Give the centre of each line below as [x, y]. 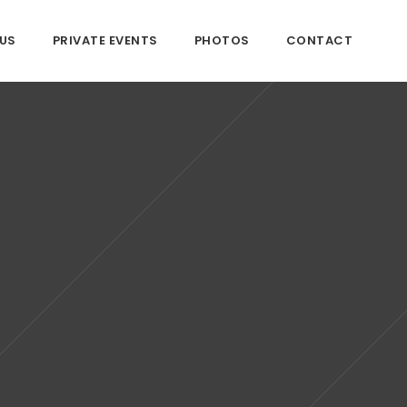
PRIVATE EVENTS [105, 40]
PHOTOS [222, 40]
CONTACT [319, 40]
